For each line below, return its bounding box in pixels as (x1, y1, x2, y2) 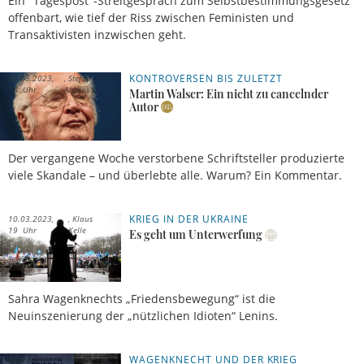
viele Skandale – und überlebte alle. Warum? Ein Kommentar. (8, 167, 342, 184)
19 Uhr (8, 224, 37, 236)
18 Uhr (8, 83, 37, 95)
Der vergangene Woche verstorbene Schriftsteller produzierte (8, 150, 344, 167)
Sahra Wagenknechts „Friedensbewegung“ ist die (8, 291, 275, 307)
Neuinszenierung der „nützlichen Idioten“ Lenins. (8, 308, 278, 324)
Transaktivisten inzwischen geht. (8, 26, 186, 42)
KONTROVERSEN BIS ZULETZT (129, 71, 284, 85)
